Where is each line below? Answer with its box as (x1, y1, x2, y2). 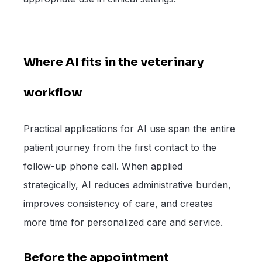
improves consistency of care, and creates (23, 197, 213, 209)
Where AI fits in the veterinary (23, 55, 204, 70)
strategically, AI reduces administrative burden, (23, 178, 231, 191)
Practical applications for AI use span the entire (23, 122, 235, 135)
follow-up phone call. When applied (23, 160, 182, 172)
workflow (23, 85, 82, 101)
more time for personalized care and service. (23, 216, 223, 228)
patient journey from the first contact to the (23, 141, 216, 153)
